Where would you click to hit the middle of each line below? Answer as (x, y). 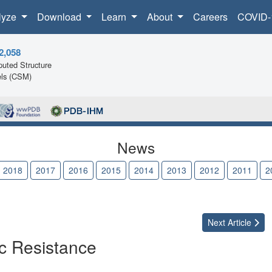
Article (240, 223)
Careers (210, 17)
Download (60, 17)
